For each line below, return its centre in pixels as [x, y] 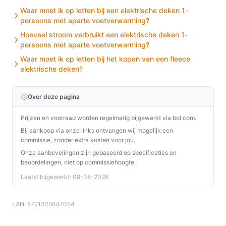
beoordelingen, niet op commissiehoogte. [78, 162]
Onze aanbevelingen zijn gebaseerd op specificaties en [99, 153]
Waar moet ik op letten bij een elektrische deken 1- [104, 10]
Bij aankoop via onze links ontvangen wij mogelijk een [97, 130]
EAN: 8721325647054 [43, 204]
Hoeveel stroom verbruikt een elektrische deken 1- [104, 35]
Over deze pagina [54, 97]
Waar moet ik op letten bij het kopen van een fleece [105, 59]
